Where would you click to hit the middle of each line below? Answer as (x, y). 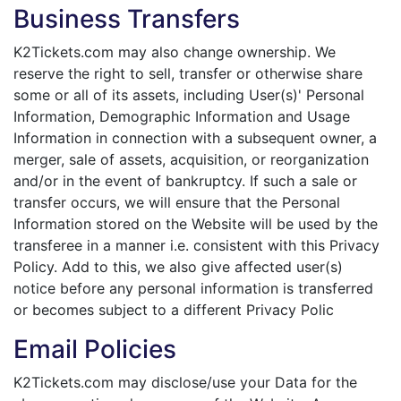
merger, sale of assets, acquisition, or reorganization (191, 159)
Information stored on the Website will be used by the (196, 224)
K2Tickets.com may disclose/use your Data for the (185, 382)
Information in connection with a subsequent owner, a (195, 138)
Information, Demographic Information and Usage (182, 116)
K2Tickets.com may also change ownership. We (175, 52)
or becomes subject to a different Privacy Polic (174, 310)
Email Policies (95, 349)
